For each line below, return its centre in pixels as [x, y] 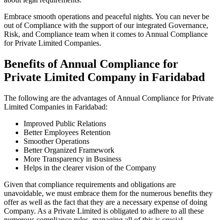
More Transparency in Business [72, 159]
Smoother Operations [56, 141]
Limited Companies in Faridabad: [57, 107]
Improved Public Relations [65, 123]
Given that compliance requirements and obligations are [90, 184]
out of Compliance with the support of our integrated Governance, [106, 26]
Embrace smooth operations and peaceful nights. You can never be [107, 17]
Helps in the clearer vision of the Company [90, 167]
